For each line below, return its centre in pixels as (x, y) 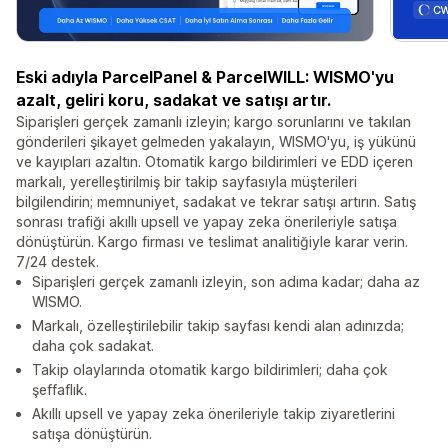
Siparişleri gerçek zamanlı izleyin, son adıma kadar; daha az (226, 282)
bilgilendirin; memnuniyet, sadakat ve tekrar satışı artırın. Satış (216, 202)
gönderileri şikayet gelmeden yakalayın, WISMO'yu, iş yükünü (216, 142)
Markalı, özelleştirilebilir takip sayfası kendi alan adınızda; (218, 326)
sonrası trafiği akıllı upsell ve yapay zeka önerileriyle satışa (206, 222)
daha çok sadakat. (93, 346)
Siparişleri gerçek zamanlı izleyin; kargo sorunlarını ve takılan (213, 122)
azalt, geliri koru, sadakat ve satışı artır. (173, 100)
